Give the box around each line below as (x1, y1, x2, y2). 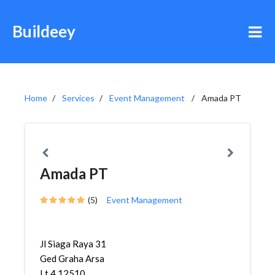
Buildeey (12, 21, 76, 41)
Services (62, 93, 95, 103)
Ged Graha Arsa (40, 253, 104, 264)
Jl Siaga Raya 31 (40, 238, 106, 249)
